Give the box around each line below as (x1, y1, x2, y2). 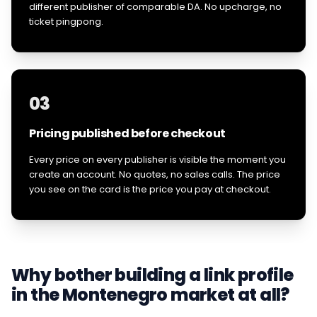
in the (11, 283, 62, 306)
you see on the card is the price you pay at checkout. (29, 183, 271, 196)
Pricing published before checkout (29, 125, 226, 142)
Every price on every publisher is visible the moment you (29, 153, 286, 166)
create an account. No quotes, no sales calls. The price (29, 168, 280, 181)
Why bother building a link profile (11, 263, 294, 287)
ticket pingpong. (29, 15, 103, 28)
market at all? (167, 283, 289, 306)
